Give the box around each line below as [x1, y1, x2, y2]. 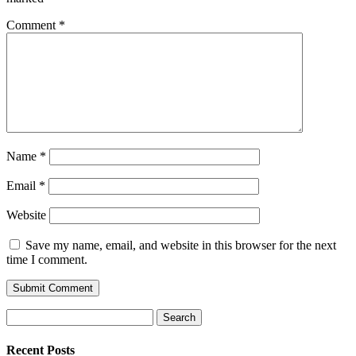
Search [6, 308, 40, 323]
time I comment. [6, 253, 87, 267]
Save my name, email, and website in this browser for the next [25, 238, 336, 253]
